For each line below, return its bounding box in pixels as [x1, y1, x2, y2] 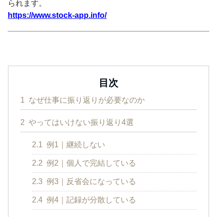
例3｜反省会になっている [45, 177, 136, 186]
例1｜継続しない [45, 140, 105, 149]
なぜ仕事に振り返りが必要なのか [27, 95, 145, 104]
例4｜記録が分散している [45, 195, 136, 204]
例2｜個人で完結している [45, 158, 136, 167]
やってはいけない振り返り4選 [27, 118, 134, 126]
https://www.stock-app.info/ [8, 11, 107, 19]
